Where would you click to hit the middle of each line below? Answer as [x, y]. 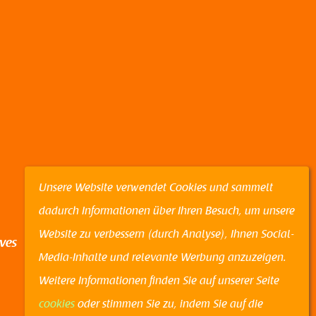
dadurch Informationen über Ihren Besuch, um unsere [166, 212]
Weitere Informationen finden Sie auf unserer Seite [159, 281]
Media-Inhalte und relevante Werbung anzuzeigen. [162, 258]
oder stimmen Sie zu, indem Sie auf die [169, 305]
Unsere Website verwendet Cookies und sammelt [156, 188]
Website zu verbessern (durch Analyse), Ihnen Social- [166, 235]
